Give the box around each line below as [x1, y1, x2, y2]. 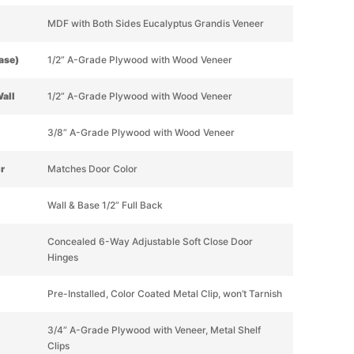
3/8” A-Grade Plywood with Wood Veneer [47, 126, 235, 138]
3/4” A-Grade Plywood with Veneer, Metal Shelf [47, 324, 261, 336]
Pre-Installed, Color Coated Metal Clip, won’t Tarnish [47, 288, 282, 299]
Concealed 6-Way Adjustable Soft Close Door [47, 235, 253, 247]
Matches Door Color [47, 163, 137, 175]
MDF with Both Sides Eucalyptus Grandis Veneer [47, 17, 264, 29]
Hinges [47, 251, 78, 263]
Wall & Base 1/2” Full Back [47, 199, 163, 211]
